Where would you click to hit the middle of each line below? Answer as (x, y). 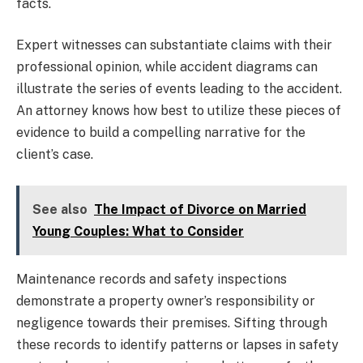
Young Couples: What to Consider (138, 231)
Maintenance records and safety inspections (152, 279)
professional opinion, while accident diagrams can (167, 67)
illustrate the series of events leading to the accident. (179, 89)
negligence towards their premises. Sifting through (172, 322)
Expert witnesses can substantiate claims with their (174, 45)
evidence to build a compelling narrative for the (161, 133)
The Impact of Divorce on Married (200, 209)
